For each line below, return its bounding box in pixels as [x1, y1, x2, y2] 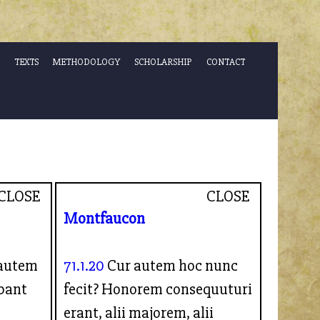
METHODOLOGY [52, 56, 120, 69]
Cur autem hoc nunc [104, 255, 239, 276]
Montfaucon [64, 208, 146, 229]
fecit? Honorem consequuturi [64, 279, 253, 299]
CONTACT [206, 56, 245, 69]
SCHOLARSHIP [134, 56, 192, 69]
